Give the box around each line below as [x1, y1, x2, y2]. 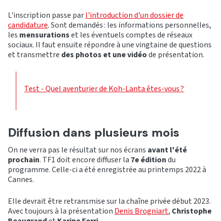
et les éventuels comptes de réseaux [70, 30, 192, 41]
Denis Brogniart [114, 206, 168, 217]
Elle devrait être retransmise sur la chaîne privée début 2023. [8, 196, 211, 207]
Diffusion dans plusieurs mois [8, 125, 180, 141]
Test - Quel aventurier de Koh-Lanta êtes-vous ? [24, 83, 184, 95]
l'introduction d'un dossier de [85, 10, 184, 21]
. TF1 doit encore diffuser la [39, 154, 131, 166]
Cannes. [8, 174, 34, 185]
